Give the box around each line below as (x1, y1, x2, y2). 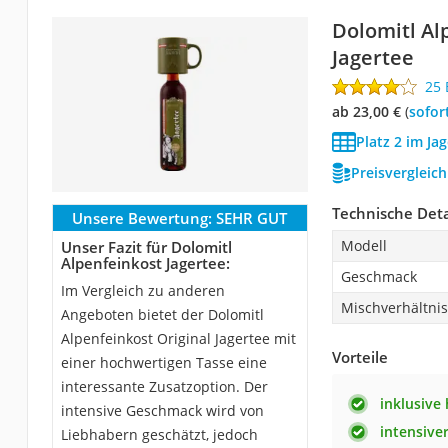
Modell (340, 235, 387, 255)
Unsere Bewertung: (72, 207, 213, 228)
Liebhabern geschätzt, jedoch (60, 424, 258, 444)
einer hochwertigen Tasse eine (60, 352, 267, 372)
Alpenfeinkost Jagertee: (60, 252, 230, 273)
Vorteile (331, 346, 388, 367)
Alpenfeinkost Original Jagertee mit (60, 328, 296, 348)
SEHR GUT (216, 207, 288, 228)
